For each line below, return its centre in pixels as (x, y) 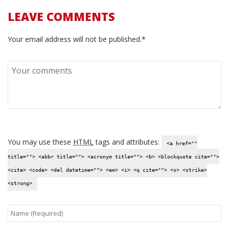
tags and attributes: (128, 142)
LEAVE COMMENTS (61, 17)
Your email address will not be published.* (77, 39)
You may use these (40, 142)
